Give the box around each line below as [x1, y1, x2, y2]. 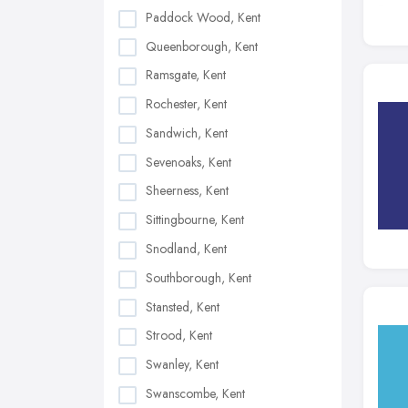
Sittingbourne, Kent [146, 210, 244, 229]
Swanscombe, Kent [146, 383, 245, 403]
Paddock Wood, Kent [146, 7, 260, 26]
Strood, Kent [146, 326, 212, 345]
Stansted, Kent [146, 297, 219, 316]
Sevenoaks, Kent [146, 152, 231, 171]
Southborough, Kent [146, 268, 251, 287]
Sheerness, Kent [146, 181, 229, 200]
